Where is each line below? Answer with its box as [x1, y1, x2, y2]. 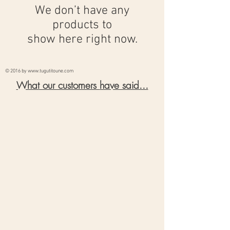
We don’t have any [35, 3, 129, 18]
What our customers [16, 78, 100, 92]
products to [52, 17, 112, 32]
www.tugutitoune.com [28, 67, 74, 74]
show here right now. [27, 32, 138, 47]
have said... [99, 78, 148, 92]
